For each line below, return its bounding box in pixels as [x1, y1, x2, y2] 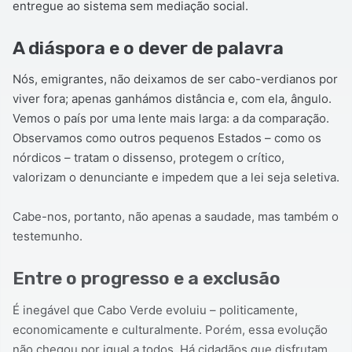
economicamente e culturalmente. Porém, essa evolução [13, 321, 328, 337]
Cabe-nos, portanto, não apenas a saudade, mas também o [13, 209, 339, 225]
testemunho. [13, 229, 82, 244]
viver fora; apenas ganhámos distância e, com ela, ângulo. [13, 91, 332, 107]
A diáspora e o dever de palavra [13, 36, 284, 59]
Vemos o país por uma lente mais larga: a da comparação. [13, 111, 329, 126]
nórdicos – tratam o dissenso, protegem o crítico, [13, 150, 284, 166]
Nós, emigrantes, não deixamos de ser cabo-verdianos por [13, 71, 338, 87]
